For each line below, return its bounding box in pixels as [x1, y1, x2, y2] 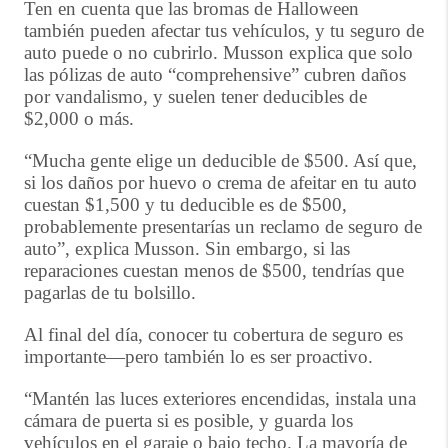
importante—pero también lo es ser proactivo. [24, 346, 373, 367]
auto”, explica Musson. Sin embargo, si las [24, 238, 350, 259]
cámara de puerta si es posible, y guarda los [24, 410, 353, 431]
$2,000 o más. [24, 108, 134, 129]
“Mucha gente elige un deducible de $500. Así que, [24, 150, 417, 171]
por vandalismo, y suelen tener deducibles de [24, 86, 367, 107]
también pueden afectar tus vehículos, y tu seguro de [24, 20, 424, 41]
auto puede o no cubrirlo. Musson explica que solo [24, 42, 413, 63]
